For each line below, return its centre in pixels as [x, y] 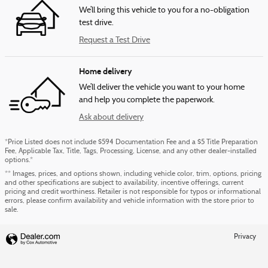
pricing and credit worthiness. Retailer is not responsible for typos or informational [133, 192]
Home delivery [106, 71]
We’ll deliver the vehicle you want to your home [162, 87]
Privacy [245, 237]
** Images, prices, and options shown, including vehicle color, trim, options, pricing [133, 174]
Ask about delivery [111, 117]
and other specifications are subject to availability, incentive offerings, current [124, 183]
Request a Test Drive [115, 40]
